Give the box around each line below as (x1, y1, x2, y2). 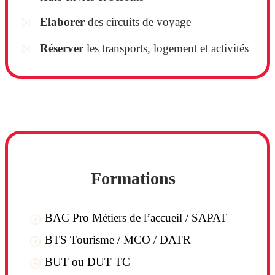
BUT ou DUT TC (45, 255, 130, 269)
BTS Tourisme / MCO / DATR (45, 233, 191, 247)
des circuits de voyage (88, 15, 191, 28)
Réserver (40, 41, 83, 55)
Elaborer (40, 15, 88, 28)
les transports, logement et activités (83, 41, 249, 55)
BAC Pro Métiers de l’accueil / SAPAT (45, 211, 227, 225)
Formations (90, 168, 176, 188)
